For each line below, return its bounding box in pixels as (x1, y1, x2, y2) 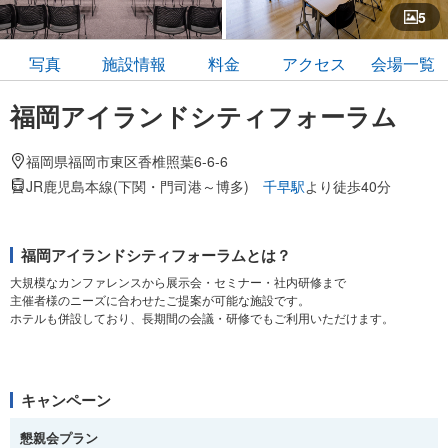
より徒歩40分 (305, 176, 391, 197)
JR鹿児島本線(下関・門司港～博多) (26, 176, 263, 197)
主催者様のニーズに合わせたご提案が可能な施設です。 (10, 291, 310, 309)
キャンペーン (21, 389, 111, 412)
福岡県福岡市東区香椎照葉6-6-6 (26, 151, 228, 172)
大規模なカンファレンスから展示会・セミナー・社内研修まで (10, 273, 346, 291)
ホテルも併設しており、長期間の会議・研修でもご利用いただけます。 (10, 309, 394, 327)
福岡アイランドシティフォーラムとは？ (21, 244, 291, 267)
